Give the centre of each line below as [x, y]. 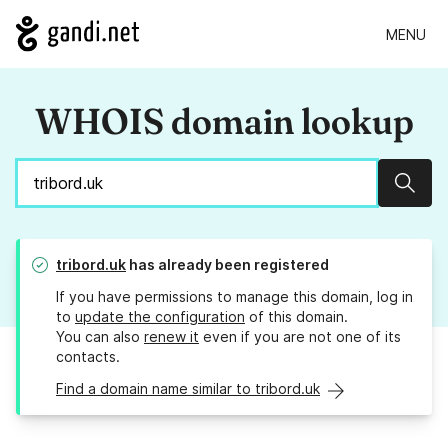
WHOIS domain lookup [224, 121]
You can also [100, 337]
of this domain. [296, 317]
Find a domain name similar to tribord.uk [188, 389]
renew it [171, 337]
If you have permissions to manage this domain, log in [234, 297]
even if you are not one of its [300, 337]
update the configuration [160, 317]
